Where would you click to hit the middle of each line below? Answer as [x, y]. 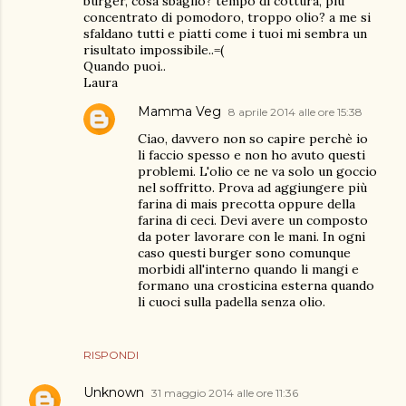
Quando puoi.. [125, 66]
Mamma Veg [179, 111]
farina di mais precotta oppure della [246, 204]
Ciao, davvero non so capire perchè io [253, 139]
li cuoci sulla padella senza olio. [232, 302]
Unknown [114, 392]
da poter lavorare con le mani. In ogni [251, 237]
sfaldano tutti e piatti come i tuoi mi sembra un [225, 34]
